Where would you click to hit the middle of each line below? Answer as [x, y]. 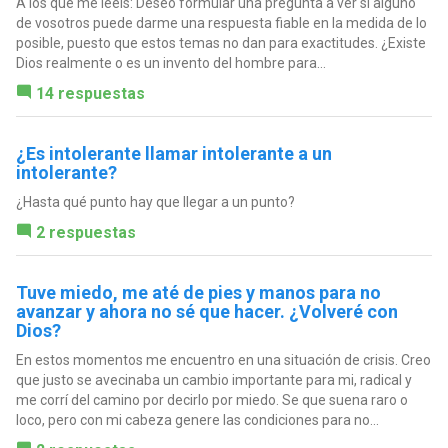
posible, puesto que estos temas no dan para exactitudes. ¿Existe [220, 42]
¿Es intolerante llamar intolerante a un [173, 153]
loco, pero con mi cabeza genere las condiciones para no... [197, 419]
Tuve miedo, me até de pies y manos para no [198, 292]
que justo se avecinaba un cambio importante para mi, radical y [213, 379]
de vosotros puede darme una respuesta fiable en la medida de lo [221, 22]
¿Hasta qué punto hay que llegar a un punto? [155, 201]
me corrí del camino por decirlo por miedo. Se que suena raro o [211, 399]
